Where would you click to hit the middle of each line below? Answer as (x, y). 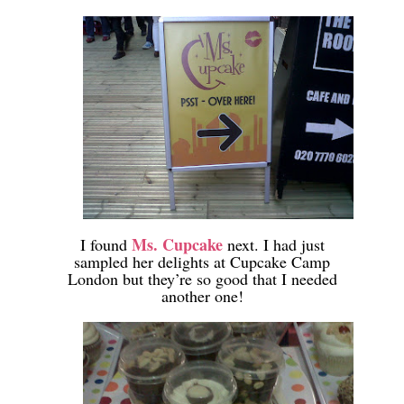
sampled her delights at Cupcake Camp (202, 261)
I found (106, 244)
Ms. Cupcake (177, 244)
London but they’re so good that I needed (202, 278)
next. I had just (273, 244)
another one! (202, 295)
